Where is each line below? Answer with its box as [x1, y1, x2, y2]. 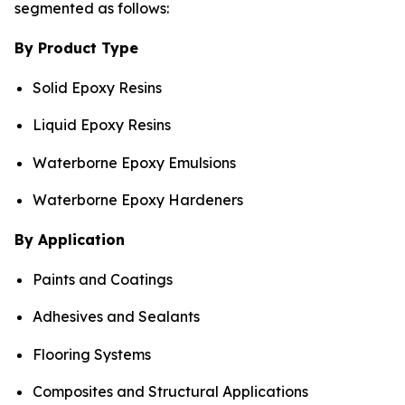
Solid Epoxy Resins [33, 79, 162, 98]
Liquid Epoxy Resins [33, 116, 171, 135]
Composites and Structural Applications [33, 382, 308, 401]
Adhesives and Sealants [33, 307, 200, 326]
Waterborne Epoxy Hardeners [33, 191, 243, 210]
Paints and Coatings [33, 270, 173, 289]
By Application [14, 231, 125, 250]
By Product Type [14, 39, 138, 58]
